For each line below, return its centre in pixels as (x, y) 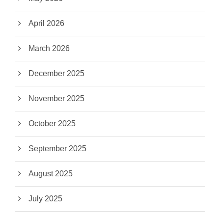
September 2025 (57, 149)
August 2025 (51, 174)
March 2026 (49, 49)
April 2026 (46, 24)
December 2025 (56, 74)
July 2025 (45, 199)
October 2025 (52, 124)
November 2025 (56, 99)
